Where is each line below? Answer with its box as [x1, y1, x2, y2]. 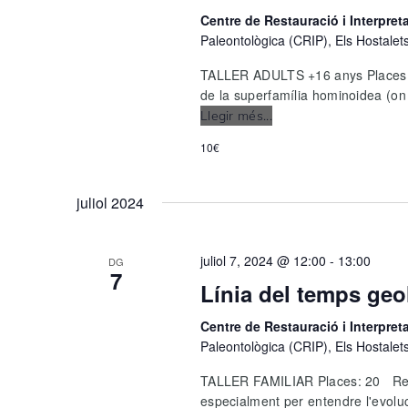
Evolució [271, 107, 322, 125]
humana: [271, 127, 324, 145]
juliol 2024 [76, 192, 144, 214]
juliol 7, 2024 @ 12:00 [199, 251, 326, 270]
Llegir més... [199, 107, 272, 125]
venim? [271, 168, 314, 185]
